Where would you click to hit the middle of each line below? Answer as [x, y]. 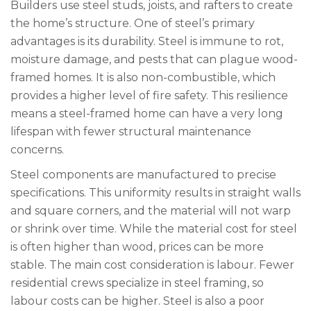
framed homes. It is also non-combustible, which [143, 77]
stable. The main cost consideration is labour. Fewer [152, 265]
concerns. [37, 150]
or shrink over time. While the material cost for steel [154, 229]
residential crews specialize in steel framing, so [137, 283]
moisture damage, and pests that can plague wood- [154, 59]
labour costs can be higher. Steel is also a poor [137, 301]
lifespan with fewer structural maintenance [131, 132]
